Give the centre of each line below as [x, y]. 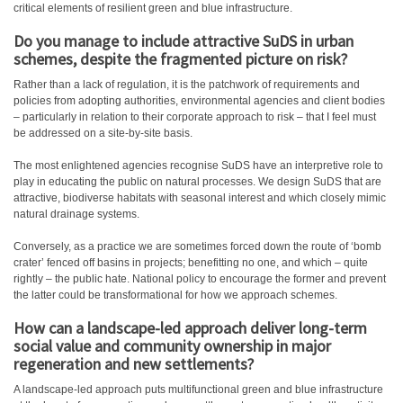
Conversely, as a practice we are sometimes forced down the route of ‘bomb [197, 246]
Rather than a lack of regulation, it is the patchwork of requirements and [187, 85]
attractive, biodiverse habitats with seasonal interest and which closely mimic [200, 198]
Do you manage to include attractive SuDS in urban [184, 41]
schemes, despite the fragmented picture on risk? [180, 59]
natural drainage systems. [76, 214]
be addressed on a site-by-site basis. [103, 133]
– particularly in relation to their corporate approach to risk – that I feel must [195, 117]
